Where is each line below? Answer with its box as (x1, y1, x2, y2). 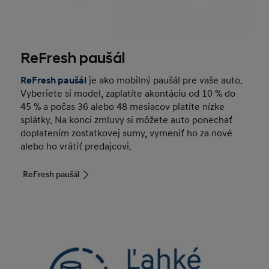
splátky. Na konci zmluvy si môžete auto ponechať (20, 113, 233, 126)
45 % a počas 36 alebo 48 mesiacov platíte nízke (20, 100, 225, 113)
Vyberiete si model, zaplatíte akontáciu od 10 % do (20, 87, 236, 100)
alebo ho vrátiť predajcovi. (20, 140, 132, 153)
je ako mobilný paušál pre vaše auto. (86, 74, 243, 86)
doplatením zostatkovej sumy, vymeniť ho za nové (20, 127, 233, 139)
